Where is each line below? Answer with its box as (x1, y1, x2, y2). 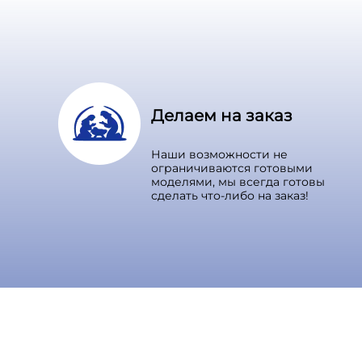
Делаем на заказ (151, 105, 293, 125)
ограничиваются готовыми (151, 160, 313, 175)
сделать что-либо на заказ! (151, 187, 309, 203)
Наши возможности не (151, 146, 288, 162)
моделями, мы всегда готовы (151, 174, 325, 189)
